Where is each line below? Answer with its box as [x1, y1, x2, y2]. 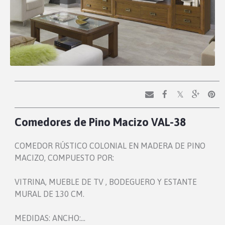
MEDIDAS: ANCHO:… [15, 213, 86, 223]
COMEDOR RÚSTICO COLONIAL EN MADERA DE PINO [15, 141, 206, 151]
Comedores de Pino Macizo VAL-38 [15, 116, 186, 129]
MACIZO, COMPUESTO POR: [15, 153, 115, 163]
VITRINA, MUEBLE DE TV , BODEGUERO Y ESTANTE [15, 177, 197, 187]
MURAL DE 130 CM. [15, 189, 85, 199]
